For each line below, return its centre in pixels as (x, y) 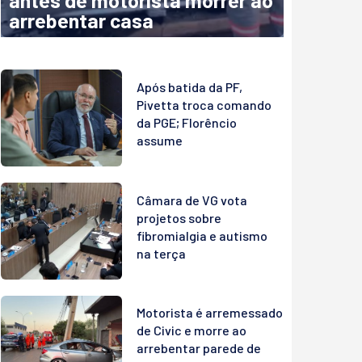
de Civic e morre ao (192, 330)
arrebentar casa (81, 21)
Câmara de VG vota (192, 200)
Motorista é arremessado (210, 313)
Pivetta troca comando (204, 105)
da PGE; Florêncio (187, 123)
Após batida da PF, (189, 87)
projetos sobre (179, 217)
